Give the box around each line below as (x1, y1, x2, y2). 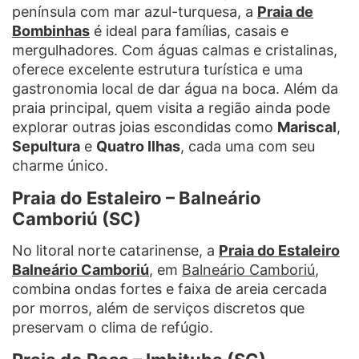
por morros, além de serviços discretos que (12, 299, 305, 317)
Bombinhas (12, 22, 90, 39)
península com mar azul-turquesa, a (12, 2, 257, 20)
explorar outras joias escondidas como (12, 118, 277, 135)
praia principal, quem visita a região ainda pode (12, 99, 330, 116)
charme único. (12, 156, 108, 174)
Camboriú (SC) (12, 208, 141, 229)
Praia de (257, 2, 313, 20)
